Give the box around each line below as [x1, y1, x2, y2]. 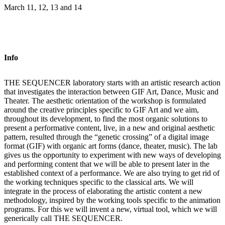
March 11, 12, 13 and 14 [4, 3, 82, 12]
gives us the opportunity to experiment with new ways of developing [4, 150, 221, 159]
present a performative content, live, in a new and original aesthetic [4, 123, 215, 132]
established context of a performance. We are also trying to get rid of [4, 168, 219, 177]
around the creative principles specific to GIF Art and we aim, [4, 105, 199, 114]
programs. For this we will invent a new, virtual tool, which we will [4, 204, 217, 213]
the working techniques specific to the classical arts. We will [4, 177, 193, 186]
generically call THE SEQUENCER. [4, 213, 123, 222]
